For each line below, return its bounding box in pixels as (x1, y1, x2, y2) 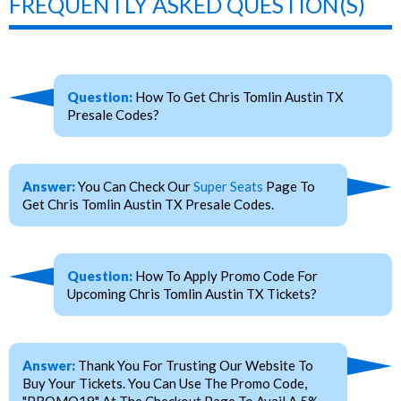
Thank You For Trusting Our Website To (75, 357, 313, 374)
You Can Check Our (75, 178, 193, 195)
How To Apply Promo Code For (132, 268, 318, 285)
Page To (263, 178, 315, 195)
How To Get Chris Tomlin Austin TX (132, 89, 344, 106)
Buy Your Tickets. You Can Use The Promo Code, (22, 375, 307, 392)
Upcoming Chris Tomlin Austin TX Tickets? (67, 286, 317, 303)
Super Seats (193, 178, 263, 195)
